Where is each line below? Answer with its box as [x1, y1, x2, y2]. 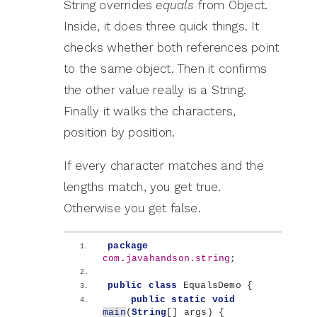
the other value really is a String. [64, 83, 246, 98]
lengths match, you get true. [64, 180, 221, 195]
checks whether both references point [64, 40, 279, 55]
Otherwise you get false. [64, 201, 201, 216]
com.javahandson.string [103, 253, 231, 265]
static [171, 294, 207, 306]
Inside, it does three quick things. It [64, 19, 260, 34]
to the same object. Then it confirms [64, 62, 267, 76]
